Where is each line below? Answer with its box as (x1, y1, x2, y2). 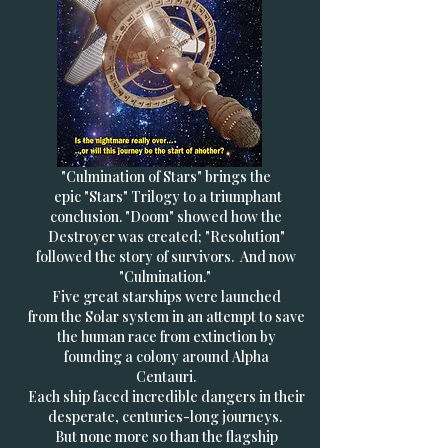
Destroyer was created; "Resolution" (47, 227, 285, 246)
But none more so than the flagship (54, 427, 278, 446)
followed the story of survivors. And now (36, 247, 296, 266)
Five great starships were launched (51, 287, 281, 306)
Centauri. (136, 367, 196, 386)
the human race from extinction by (56, 327, 276, 346)
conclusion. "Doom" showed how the (50, 207, 282, 226)
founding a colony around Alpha (63, 347, 269, 366)
